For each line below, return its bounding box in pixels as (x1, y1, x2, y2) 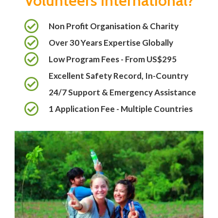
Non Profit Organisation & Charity (48, 21, 179, 32)
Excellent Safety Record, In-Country (48, 71, 188, 81)
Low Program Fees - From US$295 (48, 54, 177, 65)
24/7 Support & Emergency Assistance (48, 87, 196, 98)
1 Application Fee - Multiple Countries (48, 104, 193, 114)
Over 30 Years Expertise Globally (48, 37, 173, 48)
